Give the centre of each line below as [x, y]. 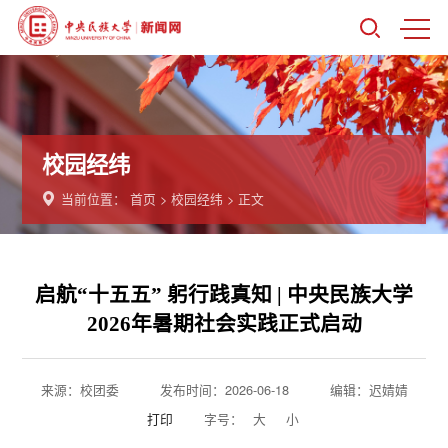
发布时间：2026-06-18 [224, 389]
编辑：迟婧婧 [368, 389]
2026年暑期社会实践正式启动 [224, 323]
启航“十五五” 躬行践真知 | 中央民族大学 [224, 294]
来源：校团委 [79, 389]
